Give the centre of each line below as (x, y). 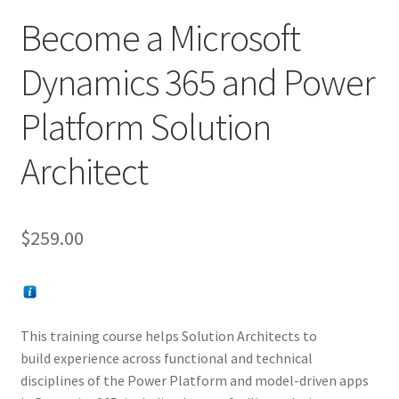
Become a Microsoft (160, 38)
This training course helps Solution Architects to (168, 336)
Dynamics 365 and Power (197, 82)
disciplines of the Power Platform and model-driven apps (194, 381)
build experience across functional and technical (166, 358)
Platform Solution (145, 127)
